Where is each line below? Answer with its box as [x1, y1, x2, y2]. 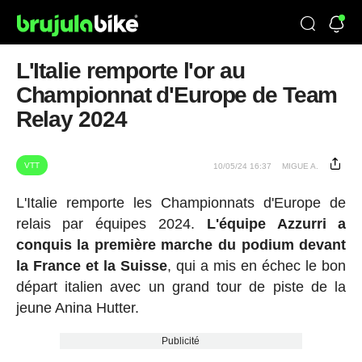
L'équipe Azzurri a [206, 216, 347, 232]
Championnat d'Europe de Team [15, 82, 338, 107]
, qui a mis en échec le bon [166, 258, 347, 274]
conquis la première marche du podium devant [15, 237, 347, 253]
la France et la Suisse [15, 258, 167, 274]
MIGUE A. [282, 162, 319, 170]
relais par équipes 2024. [15, 216, 207, 232]
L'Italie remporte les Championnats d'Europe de [15, 195, 347, 211]
